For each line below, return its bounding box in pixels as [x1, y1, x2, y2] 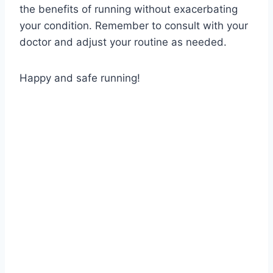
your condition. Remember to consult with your [19, 19, 248, 32]
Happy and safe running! [19, 72, 140, 85]
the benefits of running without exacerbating [19, 3, 238, 16]
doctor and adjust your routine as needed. [19, 36, 227, 49]
